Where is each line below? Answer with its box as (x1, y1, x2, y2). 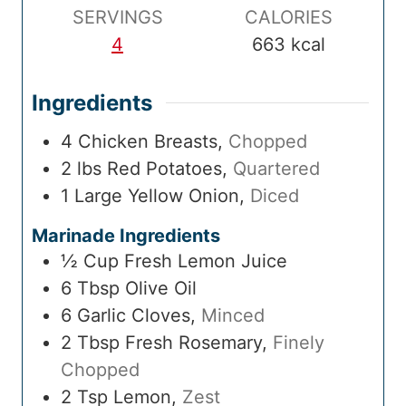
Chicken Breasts (78, 130, 217, 153)
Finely (273, 332, 324, 354)
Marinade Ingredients (32, 225, 220, 247)
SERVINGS (72, 6, 163, 29)
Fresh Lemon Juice (124, 250, 287, 273)
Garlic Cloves (77, 304, 190, 327)
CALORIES (245, 6, 333, 29)
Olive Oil (125, 277, 197, 300)
